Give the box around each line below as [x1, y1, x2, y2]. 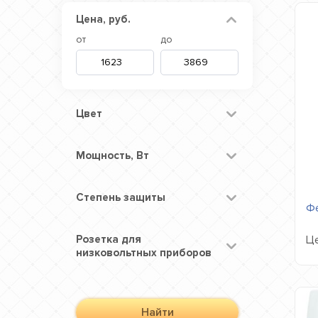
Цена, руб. [76, 13, 131, 26]
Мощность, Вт [76, 149, 149, 162]
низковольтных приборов [76, 246, 212, 259]
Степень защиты [76, 191, 165, 204]
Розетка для [76, 233, 141, 246]
